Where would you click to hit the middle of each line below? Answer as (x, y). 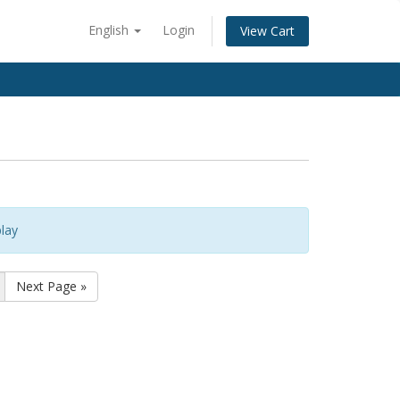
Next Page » (52, 286)
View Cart (267, 31)
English (110, 30)
